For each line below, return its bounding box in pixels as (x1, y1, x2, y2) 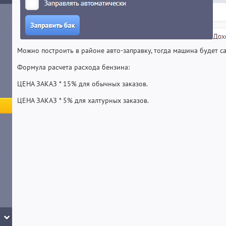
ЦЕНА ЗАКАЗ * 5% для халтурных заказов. (17, 96, 149, 105)
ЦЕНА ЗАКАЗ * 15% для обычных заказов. (17, 79, 148, 88)
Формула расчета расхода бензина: (17, 63, 130, 72)
